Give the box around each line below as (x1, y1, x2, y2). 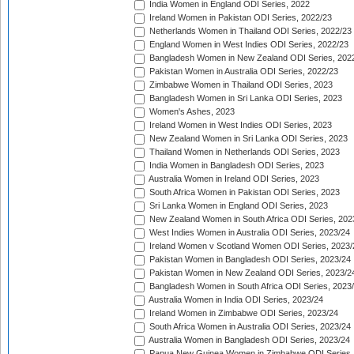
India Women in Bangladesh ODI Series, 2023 (147, 160, 324, 171)
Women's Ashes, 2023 (147, 107, 235, 117)
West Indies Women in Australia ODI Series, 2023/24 (147, 228, 350, 238)
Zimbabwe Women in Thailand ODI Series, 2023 (147, 80, 333, 90)
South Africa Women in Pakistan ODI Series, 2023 (147, 187, 340, 198)
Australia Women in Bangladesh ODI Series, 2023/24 (147, 335, 350, 345)
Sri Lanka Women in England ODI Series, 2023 (147, 201, 328, 211)
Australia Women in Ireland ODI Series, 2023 (147, 174, 319, 184)
